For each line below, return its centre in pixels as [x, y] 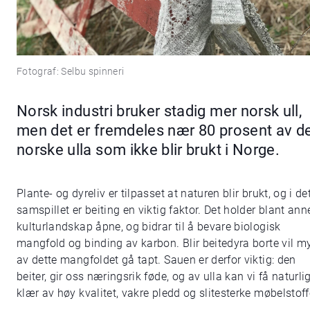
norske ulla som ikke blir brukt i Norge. [148, 150]
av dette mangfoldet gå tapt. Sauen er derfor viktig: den [156, 260]
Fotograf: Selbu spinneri [71, 71]
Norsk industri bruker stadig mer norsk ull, [159, 111]
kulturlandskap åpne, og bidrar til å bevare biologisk [149, 227]
